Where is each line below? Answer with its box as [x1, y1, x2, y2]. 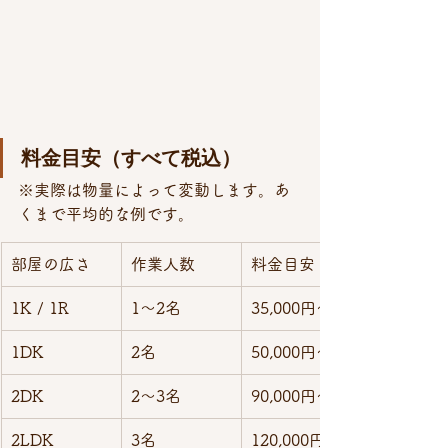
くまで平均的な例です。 [18, 206, 194, 223]
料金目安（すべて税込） [21, 147, 241, 170]
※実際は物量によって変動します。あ [18, 182, 290, 199]
